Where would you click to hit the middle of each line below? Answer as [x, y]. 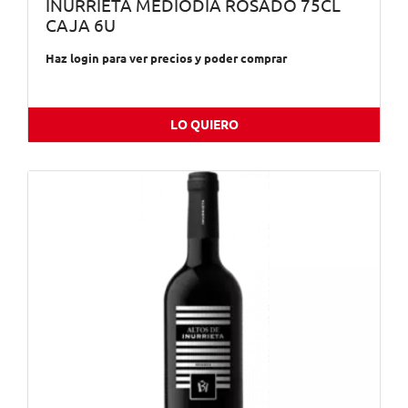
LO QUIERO [204, 125]
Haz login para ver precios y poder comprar [166, 59]
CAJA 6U [80, 25]
